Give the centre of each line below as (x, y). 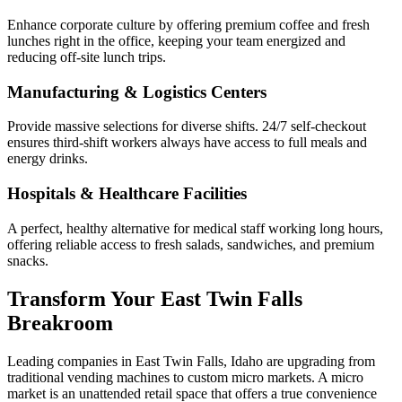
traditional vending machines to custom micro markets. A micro (185, 377)
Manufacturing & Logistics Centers (137, 92)
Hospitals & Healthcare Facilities (127, 193)
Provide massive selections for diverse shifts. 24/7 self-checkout (187, 127)
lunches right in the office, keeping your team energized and (176, 40)
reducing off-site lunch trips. (87, 57)
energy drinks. (48, 159)
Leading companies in (71, 361)
